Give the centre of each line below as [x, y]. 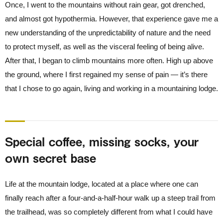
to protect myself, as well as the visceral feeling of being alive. [105, 47]
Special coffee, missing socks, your [102, 141]
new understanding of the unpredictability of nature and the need [108, 33]
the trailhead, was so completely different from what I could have [109, 212]
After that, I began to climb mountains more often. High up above [109, 60]
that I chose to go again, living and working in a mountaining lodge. [111, 88]
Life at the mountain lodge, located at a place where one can [102, 184]
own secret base [51, 158]
